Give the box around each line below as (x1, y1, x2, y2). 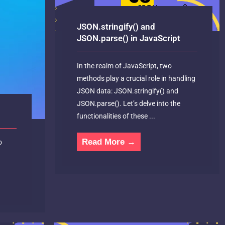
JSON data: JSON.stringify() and (76, 87, 178, 95)
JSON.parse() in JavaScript (76, 33, 180, 44)
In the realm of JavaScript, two (76, 62, 172, 70)
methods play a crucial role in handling (76, 74, 195, 83)
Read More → (81, 137, 136, 147)
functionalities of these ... (76, 112, 155, 121)
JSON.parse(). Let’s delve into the (76, 99, 180, 108)
